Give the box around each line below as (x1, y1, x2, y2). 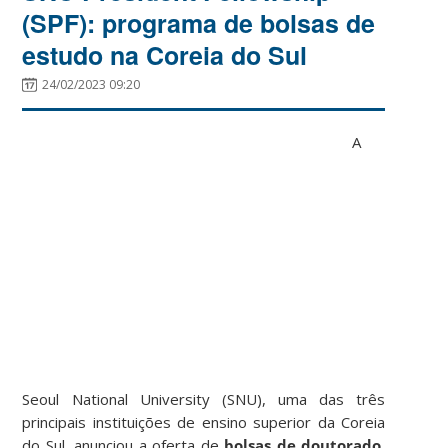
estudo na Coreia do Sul (22, 36, 308, 73)
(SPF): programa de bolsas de (22, 4, 376, 41)
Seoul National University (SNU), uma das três (22, 388, 386, 409)
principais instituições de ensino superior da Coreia (22, 411, 386, 432)
